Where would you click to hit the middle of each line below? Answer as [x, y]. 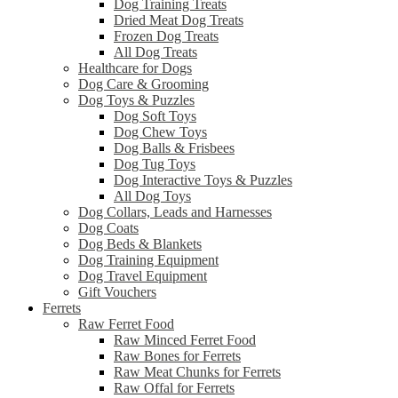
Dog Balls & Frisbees [174, 147]
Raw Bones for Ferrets [177, 355]
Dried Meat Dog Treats [179, 20]
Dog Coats [108, 227]
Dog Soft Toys [155, 115]
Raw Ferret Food [126, 323]
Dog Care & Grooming [143, 84]
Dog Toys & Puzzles [136, 99]
